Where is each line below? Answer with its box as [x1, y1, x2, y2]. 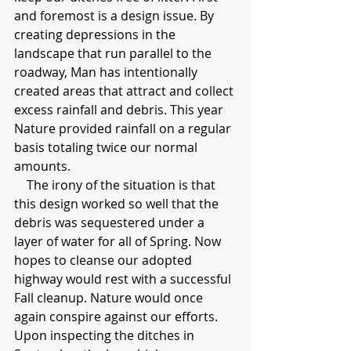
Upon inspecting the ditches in [14, 326, 197, 344]
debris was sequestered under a [14, 213, 208, 231]
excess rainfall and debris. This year [14, 100, 226, 118]
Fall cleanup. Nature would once [14, 288, 206, 306]
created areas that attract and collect [14, 81, 237, 100]
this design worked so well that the [14, 194, 222, 212]
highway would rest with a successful [14, 270, 234, 288]
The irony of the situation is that [14, 175, 27, 194]
